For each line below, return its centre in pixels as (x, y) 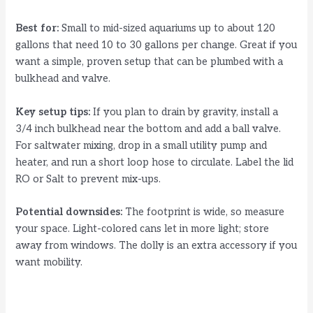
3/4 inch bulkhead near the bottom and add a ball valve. (148, 129)
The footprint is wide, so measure (204, 212)
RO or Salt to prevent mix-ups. (88, 179)
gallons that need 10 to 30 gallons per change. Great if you (156, 45)
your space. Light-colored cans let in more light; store (143, 229)
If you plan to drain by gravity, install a (184, 112)
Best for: (37, 29)
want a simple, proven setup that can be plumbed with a (150, 62)
